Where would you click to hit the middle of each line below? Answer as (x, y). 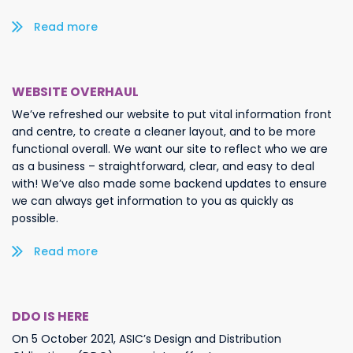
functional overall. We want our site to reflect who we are (170, 149)
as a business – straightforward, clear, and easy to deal (163, 166)
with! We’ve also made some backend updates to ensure (169, 183)
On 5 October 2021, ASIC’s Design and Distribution (147, 338)
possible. (35, 218)
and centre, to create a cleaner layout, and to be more (164, 131)
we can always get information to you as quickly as (153, 201)
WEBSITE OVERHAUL (75, 91)
